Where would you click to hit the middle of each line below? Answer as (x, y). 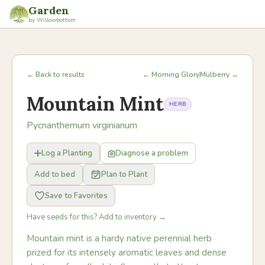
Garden (49, 10)
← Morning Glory (171, 75)
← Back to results (56, 75)
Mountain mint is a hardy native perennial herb (119, 238)
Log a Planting (67, 153)
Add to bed (55, 174)
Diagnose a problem (152, 153)
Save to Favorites (76, 196)
